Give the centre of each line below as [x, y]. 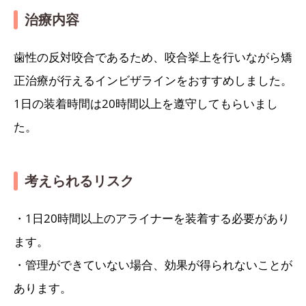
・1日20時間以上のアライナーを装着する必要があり [152, 218]
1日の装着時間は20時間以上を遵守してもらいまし [146, 103]
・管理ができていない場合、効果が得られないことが [153, 264]
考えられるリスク [79, 180]
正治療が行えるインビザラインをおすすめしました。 [153, 80]
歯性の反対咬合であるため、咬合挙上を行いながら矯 [153, 57]
